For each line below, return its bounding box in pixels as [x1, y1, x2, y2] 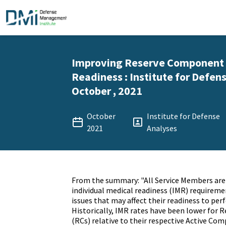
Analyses [147, 123, 178, 133]
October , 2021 [72, 84, 142, 98]
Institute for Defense [147, 111, 220, 121]
